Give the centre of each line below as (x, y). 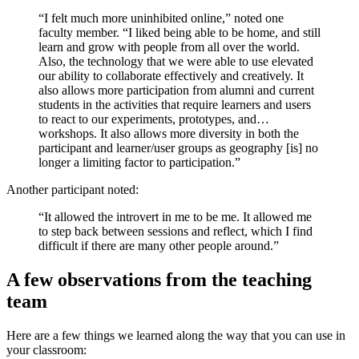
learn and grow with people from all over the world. (169, 46)
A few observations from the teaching (159, 279)
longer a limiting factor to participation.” (139, 162)
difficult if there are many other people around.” (159, 245)
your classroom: (46, 349)
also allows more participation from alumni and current (176, 90)
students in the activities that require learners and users (175, 104)
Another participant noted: (73, 189)
